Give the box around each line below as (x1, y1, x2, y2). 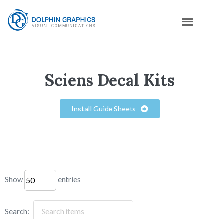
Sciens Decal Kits (44, 70, 175, 90)
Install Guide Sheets (71, 104, 136, 113)
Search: (5, 206, 29, 216)
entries (56, 174, 81, 184)
